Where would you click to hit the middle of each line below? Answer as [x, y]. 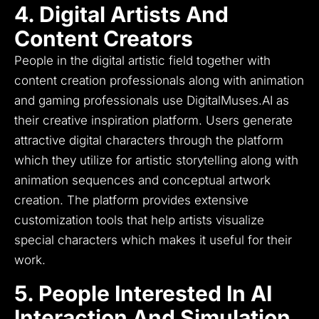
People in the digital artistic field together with [142, 61]
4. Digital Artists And [121, 15]
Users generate [249, 121]
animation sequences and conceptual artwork [142, 181]
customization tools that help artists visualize [139, 220]
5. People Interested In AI [143, 294]
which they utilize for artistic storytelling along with [156, 161]
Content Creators [104, 39]
